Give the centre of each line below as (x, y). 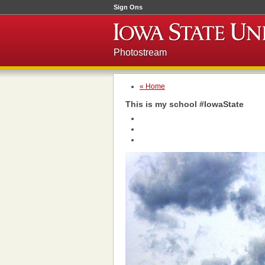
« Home (152, 86)
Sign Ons (128, 7)
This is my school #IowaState (185, 104)
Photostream (140, 52)
